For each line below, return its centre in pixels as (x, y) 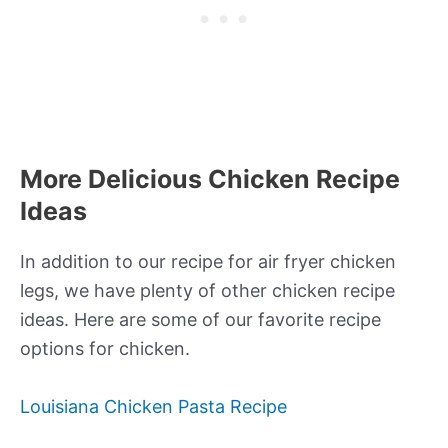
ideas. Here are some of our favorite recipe (200, 320)
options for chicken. (105, 349)
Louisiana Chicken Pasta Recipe (153, 407)
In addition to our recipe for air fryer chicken (208, 262)
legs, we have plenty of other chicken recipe (207, 291)
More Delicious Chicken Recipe (210, 179)
